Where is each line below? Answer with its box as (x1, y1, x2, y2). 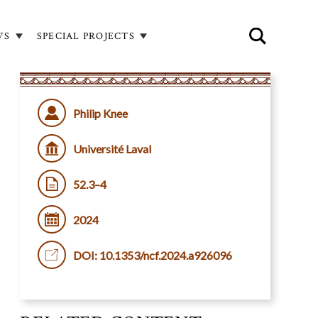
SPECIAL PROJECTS (36, 29, 135, 43)
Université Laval (72, 141, 151, 155)
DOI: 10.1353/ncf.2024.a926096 (72, 248, 232, 262)
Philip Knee (72, 106, 128, 120)
